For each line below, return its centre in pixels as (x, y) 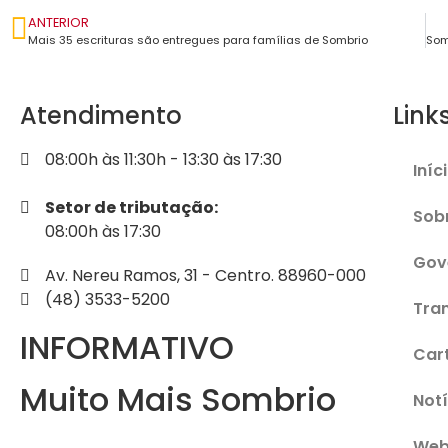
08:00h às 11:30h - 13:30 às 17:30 (163, 159)
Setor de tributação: (131, 207)
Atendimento (101, 115)
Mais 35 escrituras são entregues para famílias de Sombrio (198, 39)
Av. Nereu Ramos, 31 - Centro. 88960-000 (205, 275)
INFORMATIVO (127, 347)
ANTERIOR (58, 22)
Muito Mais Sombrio (178, 399)
